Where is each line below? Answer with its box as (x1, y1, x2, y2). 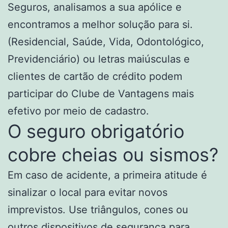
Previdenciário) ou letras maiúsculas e (8, 52, 190, 65)
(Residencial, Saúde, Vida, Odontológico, (8, 35, 204, 48)
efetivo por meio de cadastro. (8, 104, 149, 117)
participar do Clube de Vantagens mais (8, 87, 194, 100)
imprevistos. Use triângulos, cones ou (8, 203, 188, 216)
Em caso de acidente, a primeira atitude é (8, 168, 207, 181)
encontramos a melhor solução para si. (8, 18, 193, 31)
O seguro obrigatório (8, 120, 184, 142)
